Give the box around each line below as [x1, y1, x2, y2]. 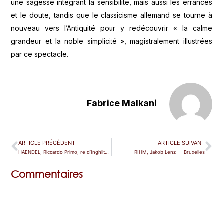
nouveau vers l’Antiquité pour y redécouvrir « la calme [11, 23, 212, 32]
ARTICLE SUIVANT [157, 139, 205, 146]
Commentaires [11, 168, 83, 180]
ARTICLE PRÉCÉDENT [18, 139, 76, 146]
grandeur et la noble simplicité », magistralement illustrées [11, 36, 212, 45]
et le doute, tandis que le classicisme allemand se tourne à [11, 10, 212, 19]
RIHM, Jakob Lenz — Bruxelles [134, 149, 205, 155]
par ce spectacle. [11, 49, 69, 58]
